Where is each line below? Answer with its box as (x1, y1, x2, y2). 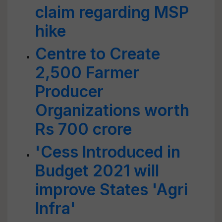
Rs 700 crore (35, 119, 132, 139)
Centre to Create (35, 44, 160, 63)
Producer (35, 82, 104, 101)
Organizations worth (35, 101, 189, 120)
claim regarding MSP (35, 2, 189, 22)
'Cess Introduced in (35, 142, 180, 162)
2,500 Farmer (35, 63, 139, 82)
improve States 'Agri (35, 180, 188, 199)
